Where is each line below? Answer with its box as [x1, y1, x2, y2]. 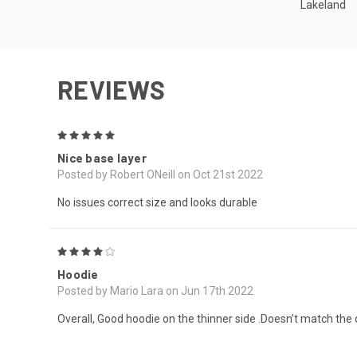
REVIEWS [57, 73, 165, 104]
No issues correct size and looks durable [57, 195, 257, 209]
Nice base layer [57, 150, 147, 165]
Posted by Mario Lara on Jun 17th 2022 [57, 284, 253, 297]
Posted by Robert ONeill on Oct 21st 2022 [57, 167, 263, 181]
